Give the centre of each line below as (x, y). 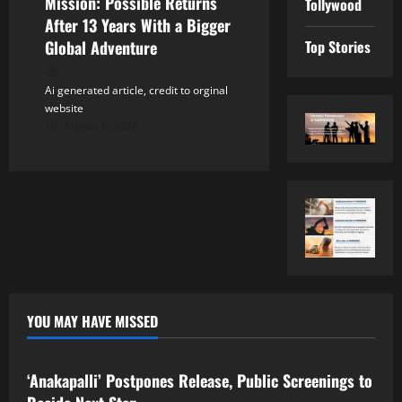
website (64, 109)
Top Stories (337, 46)
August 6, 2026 (100, 127)
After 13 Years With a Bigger (138, 26)
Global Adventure (101, 48)
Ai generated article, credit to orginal (136, 91)
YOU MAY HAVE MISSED (92, 321)
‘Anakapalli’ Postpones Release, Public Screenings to (200, 380)
